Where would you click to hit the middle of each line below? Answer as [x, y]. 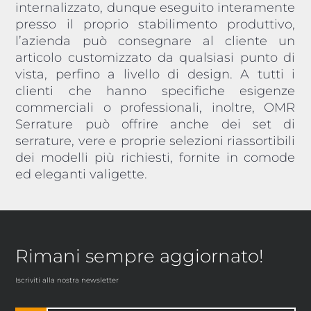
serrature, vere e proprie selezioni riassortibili [155, 141]
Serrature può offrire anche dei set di [155, 124]
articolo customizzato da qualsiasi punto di [155, 57]
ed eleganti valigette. [82, 174]
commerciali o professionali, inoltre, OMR [155, 107]
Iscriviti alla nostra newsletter [67, 280]
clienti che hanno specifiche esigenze [155, 91]
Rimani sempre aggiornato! [140, 256]
